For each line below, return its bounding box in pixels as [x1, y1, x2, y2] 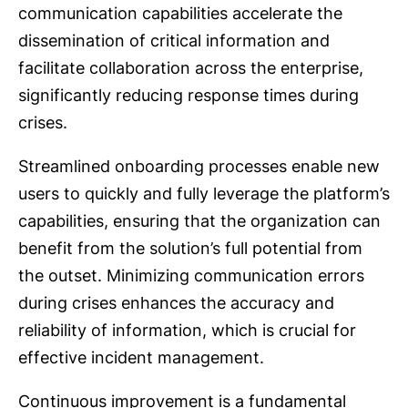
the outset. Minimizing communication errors [18, 266, 364, 286]
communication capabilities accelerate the [18, 4, 342, 24]
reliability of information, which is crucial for [18, 321, 356, 341]
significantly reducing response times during [18, 86, 359, 106]
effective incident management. [18, 348, 264, 368]
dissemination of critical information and [18, 31, 330, 51]
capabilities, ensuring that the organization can [18, 211, 381, 231]
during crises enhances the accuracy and [18, 293, 334, 313]
